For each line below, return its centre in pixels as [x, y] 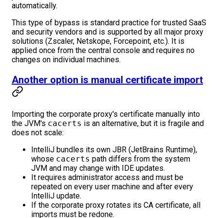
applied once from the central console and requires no [103, 51]
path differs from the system [140, 159]
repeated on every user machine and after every [112, 187]
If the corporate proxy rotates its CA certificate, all [116, 205]
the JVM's [30, 124]
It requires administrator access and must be [107, 178]
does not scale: [38, 133]
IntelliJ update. [56, 196]
